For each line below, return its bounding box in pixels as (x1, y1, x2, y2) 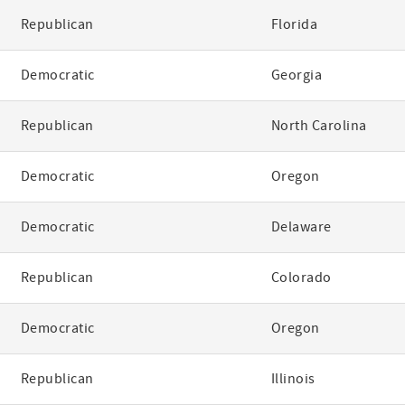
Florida (270, 15, 318, 33)
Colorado (270, 268, 332, 287)
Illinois (270, 370, 316, 388)
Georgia (270, 66, 323, 84)
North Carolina (270, 117, 367, 135)
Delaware (270, 218, 332, 236)
